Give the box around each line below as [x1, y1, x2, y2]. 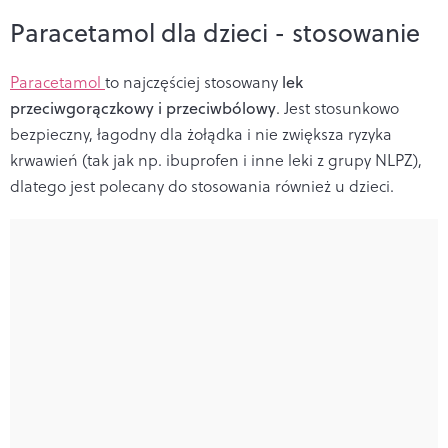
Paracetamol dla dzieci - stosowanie [10, 14, 420, 50]
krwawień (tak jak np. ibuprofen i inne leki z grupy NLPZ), [10, 148, 422, 171]
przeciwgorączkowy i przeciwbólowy [10, 96, 276, 119]
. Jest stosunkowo [276, 96, 399, 119]
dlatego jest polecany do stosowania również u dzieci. [10, 174, 394, 197]
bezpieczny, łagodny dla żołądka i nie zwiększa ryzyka [10, 122, 392, 145]
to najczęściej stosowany [105, 70, 278, 93]
